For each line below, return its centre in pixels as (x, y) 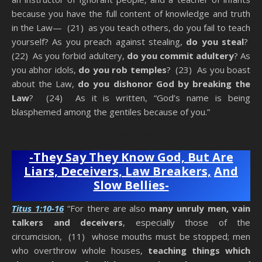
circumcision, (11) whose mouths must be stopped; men (131, 237)
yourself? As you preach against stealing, (99, 42)
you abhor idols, (45, 70)
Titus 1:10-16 (38, 208)
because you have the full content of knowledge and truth (131, 14)
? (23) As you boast (208, 70)
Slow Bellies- (131, 185)
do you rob (103, 70)
